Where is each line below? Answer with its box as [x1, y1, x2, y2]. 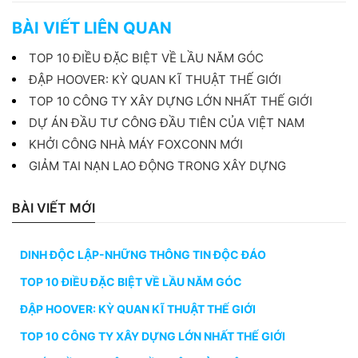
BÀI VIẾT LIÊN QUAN [12, 18, 172, 38]
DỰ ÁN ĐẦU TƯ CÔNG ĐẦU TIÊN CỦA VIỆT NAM [29, 114, 304, 130]
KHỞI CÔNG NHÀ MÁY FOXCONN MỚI [29, 136, 243, 152]
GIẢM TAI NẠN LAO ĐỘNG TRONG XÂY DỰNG [29, 157, 286, 173]
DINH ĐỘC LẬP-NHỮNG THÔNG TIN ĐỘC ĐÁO [20, 247, 266, 261]
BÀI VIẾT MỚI [12, 199, 95, 216]
